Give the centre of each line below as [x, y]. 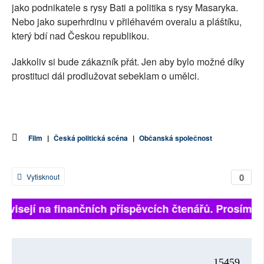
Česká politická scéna [91, 138]
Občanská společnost [176, 138]
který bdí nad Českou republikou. [82, 36]
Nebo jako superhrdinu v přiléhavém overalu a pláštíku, [127, 22]
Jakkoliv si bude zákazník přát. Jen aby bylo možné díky [128, 62]
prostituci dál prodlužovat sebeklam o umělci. [108, 76]
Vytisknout [42, 177]
